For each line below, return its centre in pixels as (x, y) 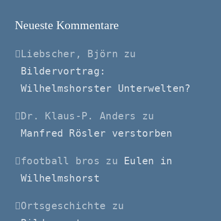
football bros (60, 161)
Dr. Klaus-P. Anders (78, 116)
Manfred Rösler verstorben (97, 133)
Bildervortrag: (63, 71)
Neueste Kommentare (67, 25)
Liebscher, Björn (69, 54)
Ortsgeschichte (63, 205)
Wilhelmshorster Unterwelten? (106, 88)
